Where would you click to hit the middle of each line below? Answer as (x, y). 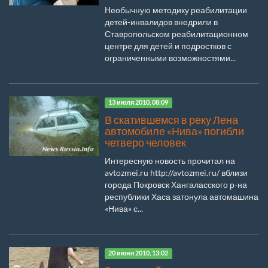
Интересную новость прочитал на (170, 160)
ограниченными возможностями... (170, 57)
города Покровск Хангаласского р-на (176, 184)
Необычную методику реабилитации (176, 10)
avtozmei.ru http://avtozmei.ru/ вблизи (176, 172)
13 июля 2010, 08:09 (138, 103)
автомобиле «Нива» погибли (174, 131)
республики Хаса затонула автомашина (182, 196)
